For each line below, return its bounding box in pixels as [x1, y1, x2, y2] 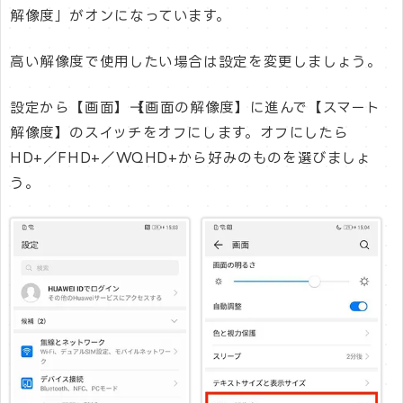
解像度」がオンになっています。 [10, 7, 231, 23]
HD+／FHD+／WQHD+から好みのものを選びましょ [10, 150, 372, 166]
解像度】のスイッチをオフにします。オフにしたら [10, 125, 349, 141]
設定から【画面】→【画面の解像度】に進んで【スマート [10, 100, 381, 116]
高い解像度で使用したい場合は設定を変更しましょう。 [10, 54, 382, 70]
